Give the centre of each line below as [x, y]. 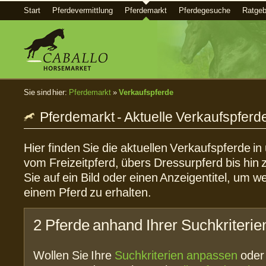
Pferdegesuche [205, 10]
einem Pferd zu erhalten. [88, 192]
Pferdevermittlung [83, 10]
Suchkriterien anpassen [176, 255]
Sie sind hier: [47, 92]
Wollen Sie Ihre [74, 255]
